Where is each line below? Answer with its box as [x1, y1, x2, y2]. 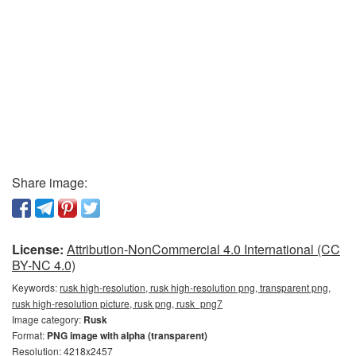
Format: [12, 328, 47, 342]
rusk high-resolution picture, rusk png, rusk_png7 [12, 296, 222, 311]
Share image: [12, 173, 87, 192]
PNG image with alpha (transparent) [47, 328, 207, 343]
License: [12, 240, 64, 259]
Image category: [12, 312, 83, 327]
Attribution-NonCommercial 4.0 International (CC [67, 240, 340, 259]
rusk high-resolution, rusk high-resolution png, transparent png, [60, 281, 331, 295]
